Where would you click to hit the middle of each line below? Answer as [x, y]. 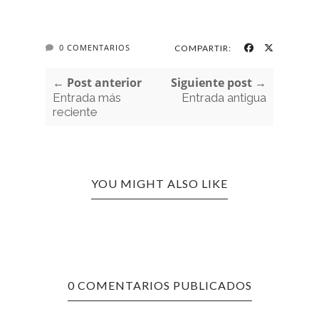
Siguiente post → [219, 83]
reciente [75, 112]
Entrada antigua [224, 98]
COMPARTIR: [203, 48]
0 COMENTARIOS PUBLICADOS [159, 286]
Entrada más [87, 98]
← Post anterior [97, 83]
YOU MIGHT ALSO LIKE [159, 184]
